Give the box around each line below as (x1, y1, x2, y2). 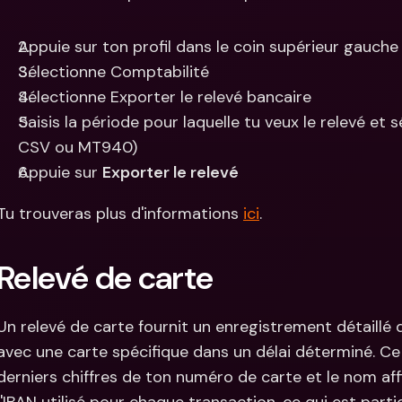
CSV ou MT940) (18, 136, 137, 158)
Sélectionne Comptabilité (18, 61, 209, 83)
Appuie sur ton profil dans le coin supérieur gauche (18, 36, 398, 57)
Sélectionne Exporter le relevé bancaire (18, 86, 311, 108)
